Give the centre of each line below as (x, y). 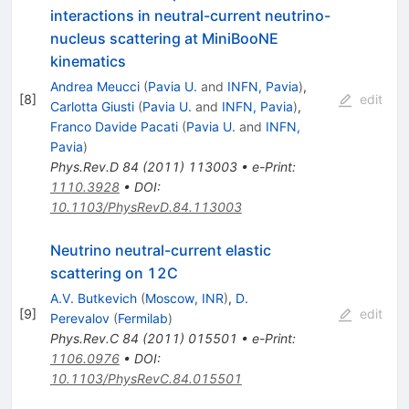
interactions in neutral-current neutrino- (190, 15)
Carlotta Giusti (92, 106)
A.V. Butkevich (93, 298)
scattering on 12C (114, 273)
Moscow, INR (184, 298)
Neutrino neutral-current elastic (160, 250)
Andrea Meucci (94, 86)
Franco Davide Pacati (114, 126)
